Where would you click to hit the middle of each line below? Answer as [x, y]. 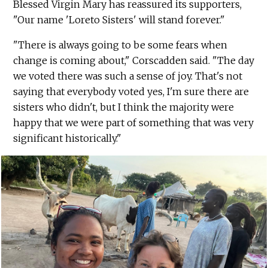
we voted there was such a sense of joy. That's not [128, 76]
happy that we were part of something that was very [134, 123]
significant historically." [68, 138]
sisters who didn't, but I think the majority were [124, 107]
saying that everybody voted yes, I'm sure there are [131, 92]
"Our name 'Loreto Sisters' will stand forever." [119, 20]
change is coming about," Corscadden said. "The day [134, 61]
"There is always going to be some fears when [121, 45]
